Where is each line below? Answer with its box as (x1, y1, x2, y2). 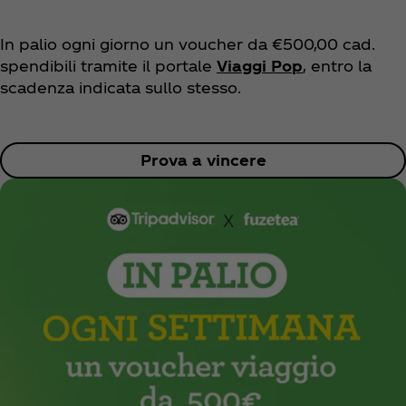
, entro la (303, 57, 372, 75)
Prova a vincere (140, 151, 266, 169)
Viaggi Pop (217, 57, 303, 75)
